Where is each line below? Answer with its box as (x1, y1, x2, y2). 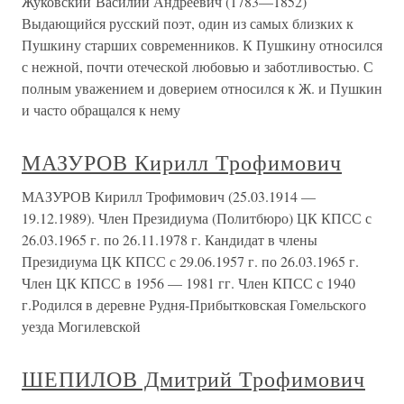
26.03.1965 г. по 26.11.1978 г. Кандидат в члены (22, 230, 317, 249)
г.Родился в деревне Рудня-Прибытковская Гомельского (22, 295, 366, 314)
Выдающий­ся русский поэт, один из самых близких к (22, 14, 353, 32)
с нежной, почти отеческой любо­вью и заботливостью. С (22, 57, 373, 76)
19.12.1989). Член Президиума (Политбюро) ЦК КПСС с (22, 208, 372, 227)
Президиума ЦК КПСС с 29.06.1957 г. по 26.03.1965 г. (22, 252, 359, 271)
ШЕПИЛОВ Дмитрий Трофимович (22, 364, 365, 393)
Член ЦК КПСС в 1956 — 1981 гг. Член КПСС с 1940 (22, 273, 355, 292)
